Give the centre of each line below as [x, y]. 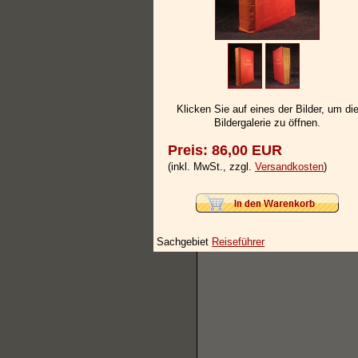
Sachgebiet [185, 241]
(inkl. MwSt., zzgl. [211, 167]
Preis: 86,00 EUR [225, 151]
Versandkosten [289, 167]
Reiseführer [239, 241]
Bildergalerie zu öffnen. [267, 123]
